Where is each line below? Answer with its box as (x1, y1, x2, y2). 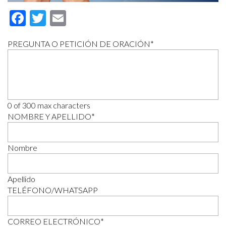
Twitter (46, 8, 97, 28)
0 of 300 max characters (8, 100, 90, 110)
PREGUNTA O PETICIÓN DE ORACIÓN (8, 39, 150, 49)
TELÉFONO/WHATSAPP (8, 185, 98, 195)
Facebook (26, 8, 92, 28)
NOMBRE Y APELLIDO (8, 111, 91, 122)
